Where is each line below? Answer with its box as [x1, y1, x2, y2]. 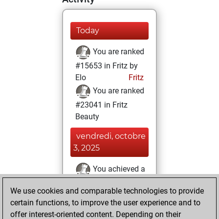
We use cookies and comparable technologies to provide [10, 186, 204, 196]
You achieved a [91, 164, 145, 174]
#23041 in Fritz [75, 100, 128, 109]
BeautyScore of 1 [75, 178, 134, 188]
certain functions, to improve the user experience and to [10, 198, 200, 207]
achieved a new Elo [75, 206, 141, 215]
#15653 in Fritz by [75, 61, 138, 70]
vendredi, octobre [76, 131, 146, 141]
